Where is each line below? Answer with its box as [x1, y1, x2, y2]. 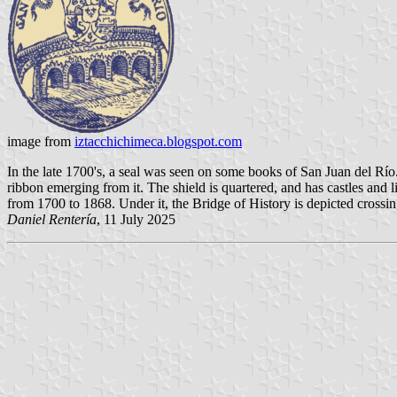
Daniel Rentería [7, 212, 97, 227]
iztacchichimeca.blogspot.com [74, 134, 242, 149]
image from [7, 134, 74, 149]
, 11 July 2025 [97, 212, 175, 227]
